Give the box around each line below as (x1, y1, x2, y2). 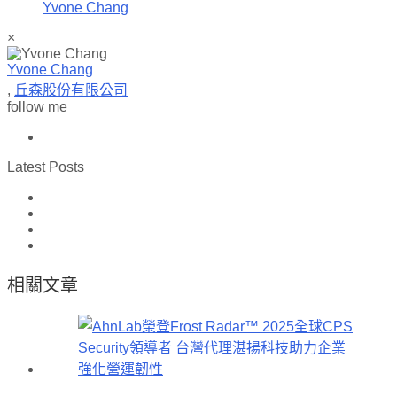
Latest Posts (7, 159, 84, 175)
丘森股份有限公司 (14, 82, 128, 97)
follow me (7, 98, 67, 114)
